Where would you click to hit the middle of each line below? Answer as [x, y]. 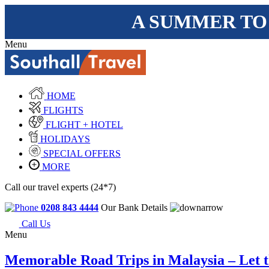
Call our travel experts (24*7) [60, 187]
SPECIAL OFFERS [82, 153]
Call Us [36, 224]
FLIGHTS [63, 110]
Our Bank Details [135, 207]
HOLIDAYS [65, 139]
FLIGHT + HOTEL [84, 124]
